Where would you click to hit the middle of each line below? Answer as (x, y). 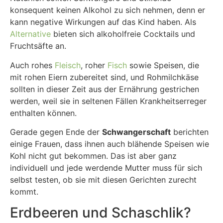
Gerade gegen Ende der (56, 132)
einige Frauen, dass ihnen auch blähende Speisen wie (110, 144)
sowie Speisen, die (163, 65)
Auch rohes (32, 65)
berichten (190, 132)
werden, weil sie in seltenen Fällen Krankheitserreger (108, 101)
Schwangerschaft (136, 132)
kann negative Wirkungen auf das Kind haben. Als (103, 22)
